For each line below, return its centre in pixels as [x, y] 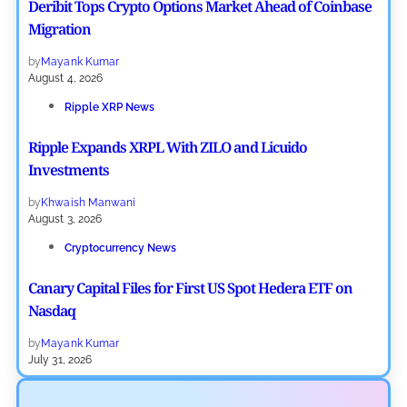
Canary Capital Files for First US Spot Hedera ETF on [190, 288]
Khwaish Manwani [89, 203]
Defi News [91, 389]
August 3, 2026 [65, 219]
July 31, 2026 [60, 360]
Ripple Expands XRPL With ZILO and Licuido [168, 148]
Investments [69, 170]
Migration [60, 30]
